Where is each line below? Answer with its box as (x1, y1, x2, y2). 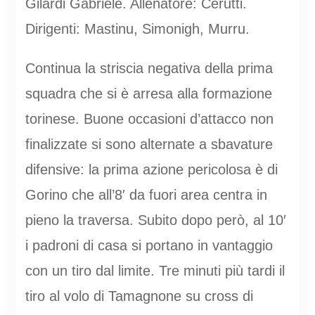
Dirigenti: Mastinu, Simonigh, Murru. (25, 20, 250, 37)
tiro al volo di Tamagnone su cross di (25, 288, 253, 304)
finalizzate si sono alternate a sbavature (25, 136, 273, 152)
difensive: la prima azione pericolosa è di (25, 161, 278, 177)
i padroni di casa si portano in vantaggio (25, 237, 273, 253)
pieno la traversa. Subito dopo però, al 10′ (25, 212, 286, 228)
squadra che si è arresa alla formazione (25, 85, 272, 101)
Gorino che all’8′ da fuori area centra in (25, 186, 267, 202)
